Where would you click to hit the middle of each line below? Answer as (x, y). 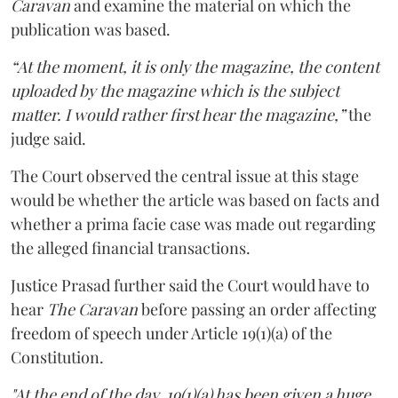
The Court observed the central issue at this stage (185, 176)
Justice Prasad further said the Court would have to (190, 285)
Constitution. (57, 357)
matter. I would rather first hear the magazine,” (178, 115)
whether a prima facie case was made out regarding (193, 224)
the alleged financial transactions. (131, 248)
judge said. (50, 139)
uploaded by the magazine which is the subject (175, 91)
